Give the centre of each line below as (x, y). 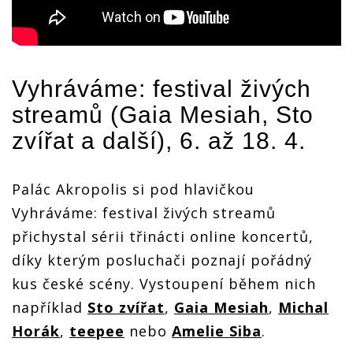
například (50, 307)
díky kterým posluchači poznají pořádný (162, 260)
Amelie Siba (217, 331)
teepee (97, 331)
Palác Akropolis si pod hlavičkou (133, 189)
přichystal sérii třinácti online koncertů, (163, 236)
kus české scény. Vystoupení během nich (164, 283)
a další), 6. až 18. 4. (190, 140)
